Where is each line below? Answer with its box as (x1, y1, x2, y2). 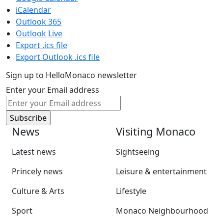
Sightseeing (116, 146, 160, 158)
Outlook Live (16, 28, 62, 39)
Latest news (12, 146, 56, 158)
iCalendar (16, 4, 51, 16)
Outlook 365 (16, 16, 61, 27)
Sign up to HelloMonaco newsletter (6, 70, 137, 81)
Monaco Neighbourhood (116, 205, 208, 217)
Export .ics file (16, 40, 67, 51)
